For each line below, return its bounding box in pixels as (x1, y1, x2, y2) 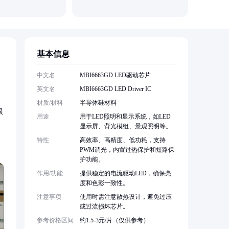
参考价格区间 (37, 217, 74, 224)
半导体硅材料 (80, 99, 117, 107)
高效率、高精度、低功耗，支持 (80, 136, 166, 144)
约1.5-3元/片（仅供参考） (80, 217, 149, 224)
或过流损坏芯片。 (80, 203, 129, 211)
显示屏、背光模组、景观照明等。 (80, 123, 172, 130)
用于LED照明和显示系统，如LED (80, 113, 171, 121)
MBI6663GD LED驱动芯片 (80, 72, 151, 79)
